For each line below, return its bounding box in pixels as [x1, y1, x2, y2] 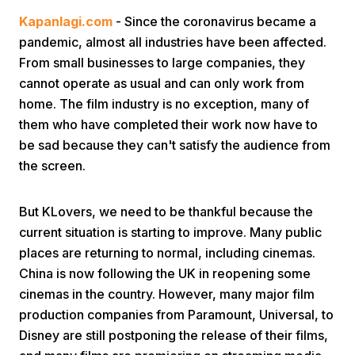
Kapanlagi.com [19, 13, 113, 29]
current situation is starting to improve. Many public [19, 224, 322, 240]
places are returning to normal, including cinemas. [19, 245, 315, 261]
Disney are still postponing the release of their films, [19, 327, 328, 343]
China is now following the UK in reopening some [19, 265, 311, 281]
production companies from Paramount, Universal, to [19, 307, 334, 323]
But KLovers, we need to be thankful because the [19, 204, 313, 219]
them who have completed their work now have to [19, 116, 318, 132]
